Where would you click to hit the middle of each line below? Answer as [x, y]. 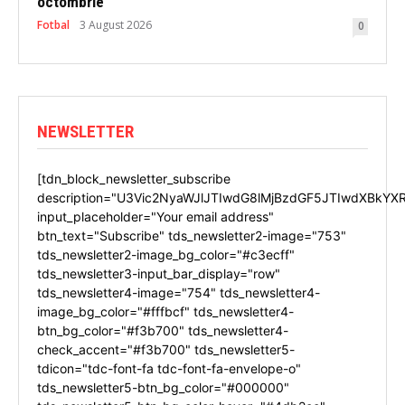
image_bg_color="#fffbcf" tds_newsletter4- [165, 311]
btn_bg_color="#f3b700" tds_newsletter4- [163, 330]
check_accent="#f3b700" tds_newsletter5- [166, 349]
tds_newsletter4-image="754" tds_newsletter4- [179, 292]
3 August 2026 [116, 24]
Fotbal [53, 24]
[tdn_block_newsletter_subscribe [134, 178]
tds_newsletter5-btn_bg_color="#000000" [163, 387]
